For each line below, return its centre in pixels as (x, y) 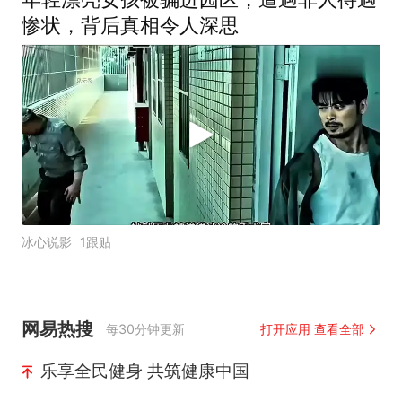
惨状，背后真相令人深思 (130, 26)
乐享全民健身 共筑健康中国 (144, 371)
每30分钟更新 (146, 329)
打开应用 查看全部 (312, 329)
